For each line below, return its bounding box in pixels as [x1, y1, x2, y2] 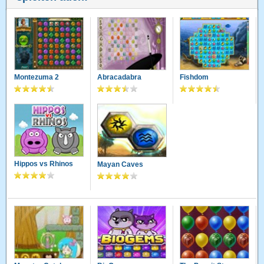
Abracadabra [97, 73, 141, 82]
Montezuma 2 [14, 73, 60, 82]
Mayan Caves [97, 160, 143, 169]
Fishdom [180, 73, 209, 82]
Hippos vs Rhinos [14, 160, 74, 169]
